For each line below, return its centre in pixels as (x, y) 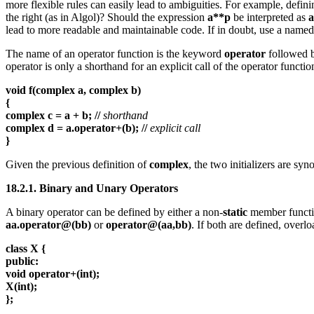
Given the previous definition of (77, 165)
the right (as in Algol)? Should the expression (107, 18)
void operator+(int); (53, 274)
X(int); (21, 287)
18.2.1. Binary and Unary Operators (92, 189)
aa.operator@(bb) (48, 225)
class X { (26, 249)
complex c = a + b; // (53, 116)
